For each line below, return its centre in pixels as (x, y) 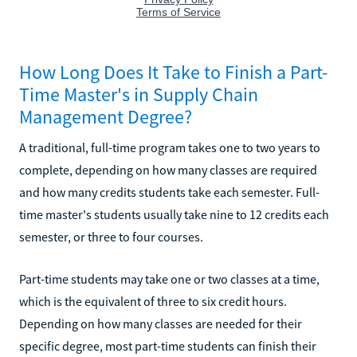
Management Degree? (106, 116)
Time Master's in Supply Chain (139, 94)
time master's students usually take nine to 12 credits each (174, 214)
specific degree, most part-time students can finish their (168, 345)
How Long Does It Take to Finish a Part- (173, 72)
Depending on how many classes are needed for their (161, 323)
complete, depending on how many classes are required (168, 169)
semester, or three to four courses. (111, 236)
